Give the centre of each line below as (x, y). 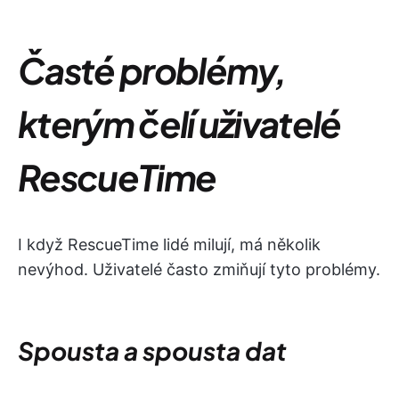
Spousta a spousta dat (152, 350)
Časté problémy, (152, 69)
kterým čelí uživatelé (179, 123)
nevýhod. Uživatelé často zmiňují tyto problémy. (199, 269)
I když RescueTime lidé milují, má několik (169, 244)
